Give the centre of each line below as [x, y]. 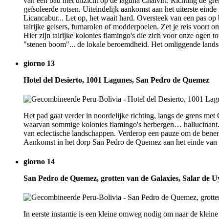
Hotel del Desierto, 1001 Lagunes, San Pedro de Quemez [116, 80]
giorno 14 [39, 161]
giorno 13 [39, 64]
